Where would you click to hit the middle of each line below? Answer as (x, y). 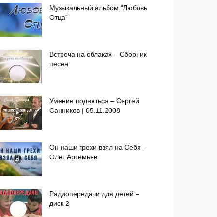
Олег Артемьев (73, 157)
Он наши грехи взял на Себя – (98, 147)
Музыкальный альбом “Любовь (98, 8)
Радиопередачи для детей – (94, 194)
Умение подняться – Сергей (94, 101)
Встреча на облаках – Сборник (98, 54)
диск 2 (59, 203)
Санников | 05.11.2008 (85, 110)
